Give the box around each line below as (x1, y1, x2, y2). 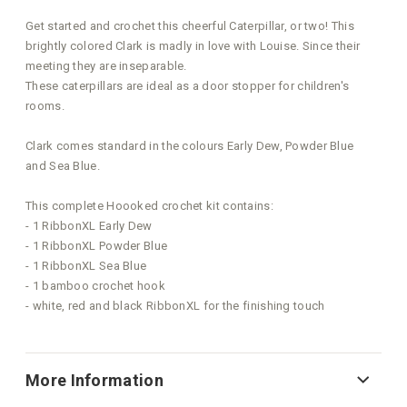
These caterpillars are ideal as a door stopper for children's (25, 79, 350, 94)
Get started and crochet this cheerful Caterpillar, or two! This (25, 19, 354, 34)
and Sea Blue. (25, 159, 100, 174)
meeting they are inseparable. (25, 59, 191, 74)
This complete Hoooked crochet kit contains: (25, 199, 273, 213)
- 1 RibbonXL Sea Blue (25, 259, 147, 273)
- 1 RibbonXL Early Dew (25, 219, 153, 233)
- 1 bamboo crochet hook (25, 279, 165, 293)
